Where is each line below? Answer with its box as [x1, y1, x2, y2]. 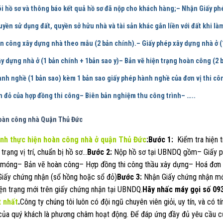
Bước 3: [117, 172, 142, 182]
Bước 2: [87, 147, 112, 157]
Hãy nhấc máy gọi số [142, 184, 213, 194]
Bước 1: [148, 134, 175, 144]
